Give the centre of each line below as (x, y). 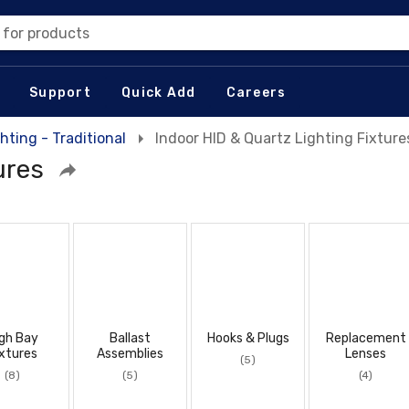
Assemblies (130, 354)
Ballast (130, 338)
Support (60, 92)
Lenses (366, 354)
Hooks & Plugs (248, 338)
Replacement (366, 338)
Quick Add (159, 92)
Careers (256, 92)
